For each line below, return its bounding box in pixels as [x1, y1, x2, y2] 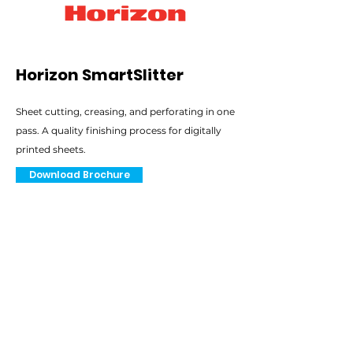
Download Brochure [28, 168, 130, 181]
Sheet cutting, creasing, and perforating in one [16, 106, 235, 117]
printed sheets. [16, 143, 86, 155]
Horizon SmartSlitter [16, 64, 184, 86]
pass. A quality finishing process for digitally [16, 124, 221, 136]
